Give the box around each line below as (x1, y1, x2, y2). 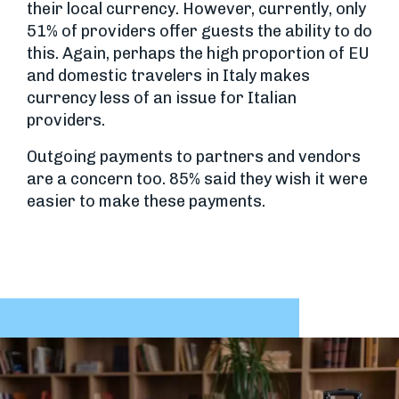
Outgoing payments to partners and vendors (27, 146, 361, 167)
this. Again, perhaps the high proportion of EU (27, 43, 370, 63)
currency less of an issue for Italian (27, 87, 297, 108)
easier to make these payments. (27, 191, 265, 211)
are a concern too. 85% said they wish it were (27, 168, 368, 189)
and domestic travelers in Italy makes (27, 65, 310, 85)
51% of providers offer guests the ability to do (27, 20, 372, 41)
